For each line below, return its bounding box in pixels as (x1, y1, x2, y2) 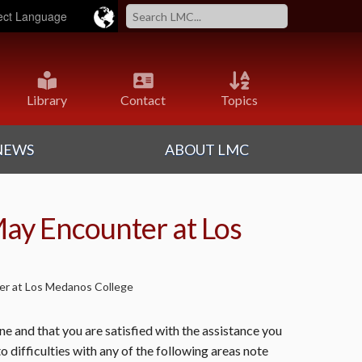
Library (27, 91, 67, 107)
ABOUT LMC (165, 141, 249, 158)
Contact (120, 91, 166, 107)
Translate (6, 69, 58, 83)
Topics (221, 91, 258, 107)
